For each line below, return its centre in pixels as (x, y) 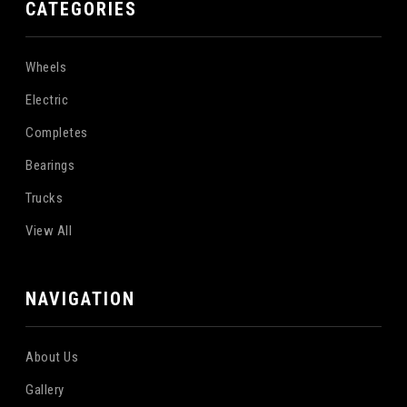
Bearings (50, 165)
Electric (47, 99)
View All (49, 230)
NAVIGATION (81, 298)
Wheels (46, 67)
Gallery (45, 389)
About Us (52, 357)
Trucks (45, 198)
